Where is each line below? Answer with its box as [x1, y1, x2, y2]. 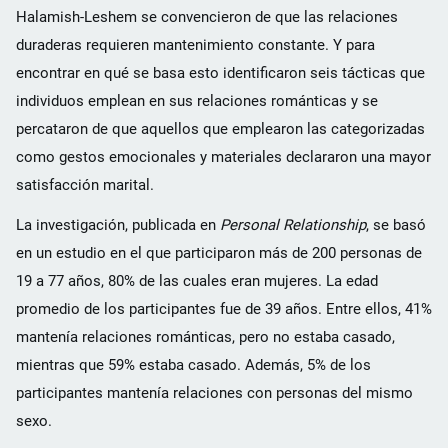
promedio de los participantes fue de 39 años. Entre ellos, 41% [16, 299, 432, 318]
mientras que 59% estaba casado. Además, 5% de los [16, 355, 371, 374]
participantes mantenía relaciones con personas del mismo [16, 383, 413, 402]
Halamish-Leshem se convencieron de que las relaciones [16, 7, 398, 26]
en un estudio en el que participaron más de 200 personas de [16, 243, 422, 262]
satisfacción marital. [16, 175, 154, 194]
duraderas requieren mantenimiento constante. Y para [16, 35, 375, 54]
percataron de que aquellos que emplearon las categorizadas [16, 119, 425, 138]
